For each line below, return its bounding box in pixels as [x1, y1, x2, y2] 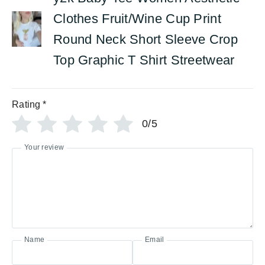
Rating [12, 99, 41, 109]
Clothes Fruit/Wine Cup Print [53, 11, 221, 26]
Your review [24, 143, 64, 151]
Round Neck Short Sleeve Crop [53, 32, 238, 47]
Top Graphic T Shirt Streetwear [53, 53, 235, 67]
